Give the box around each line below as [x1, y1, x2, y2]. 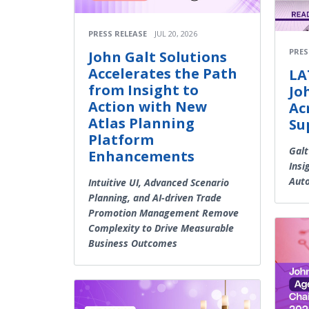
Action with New [88, 97, 207, 116]
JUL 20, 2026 [154, 28, 197, 39]
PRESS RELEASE [88, 28, 147, 39]
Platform [88, 130, 154, 149]
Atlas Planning [88, 113, 195, 132]
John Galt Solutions [88, 47, 227, 66]
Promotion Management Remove [88, 206, 239, 219]
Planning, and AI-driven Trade [88, 190, 221, 204]
